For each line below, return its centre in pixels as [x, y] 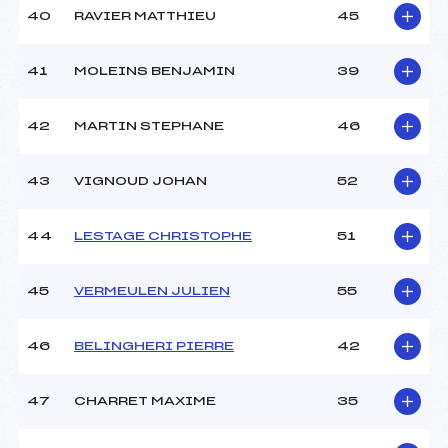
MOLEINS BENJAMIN [154, 71]
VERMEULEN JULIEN [152, 291]
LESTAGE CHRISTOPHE [163, 236]
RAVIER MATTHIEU [145, 16]
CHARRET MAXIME [145, 401]
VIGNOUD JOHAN [140, 181]
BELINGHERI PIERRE [154, 346]
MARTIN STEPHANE [149, 126]
